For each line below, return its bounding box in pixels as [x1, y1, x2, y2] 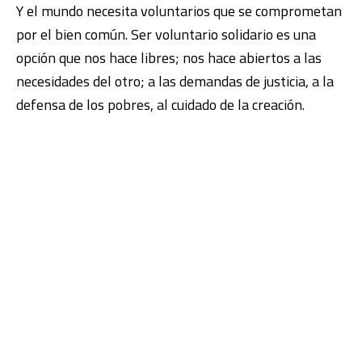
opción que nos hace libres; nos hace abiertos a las [16, 47, 322, 69]
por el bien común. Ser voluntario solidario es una [16, 23, 316, 46]
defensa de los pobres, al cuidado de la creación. [16, 94, 305, 116]
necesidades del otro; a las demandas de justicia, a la [16, 70, 334, 93]
